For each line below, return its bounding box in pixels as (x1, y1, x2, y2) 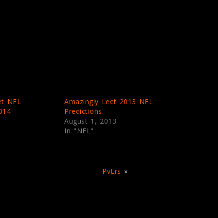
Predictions (64, 107, 102, 116)
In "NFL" (64, 126, 94, 136)
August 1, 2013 (64, 116, 117, 126)
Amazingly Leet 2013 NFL (64, 97, 153, 107)
